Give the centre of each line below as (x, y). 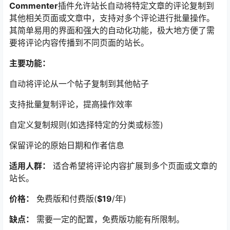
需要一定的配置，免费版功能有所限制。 (109, 219)
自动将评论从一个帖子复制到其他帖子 (79, 84)
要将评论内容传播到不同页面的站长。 (79, 43)
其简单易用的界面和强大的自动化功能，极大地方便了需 (112, 31)
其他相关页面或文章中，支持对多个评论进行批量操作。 (112, 18)
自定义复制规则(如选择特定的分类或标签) (86, 125)
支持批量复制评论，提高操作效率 (71, 104)
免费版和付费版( (65, 199)
